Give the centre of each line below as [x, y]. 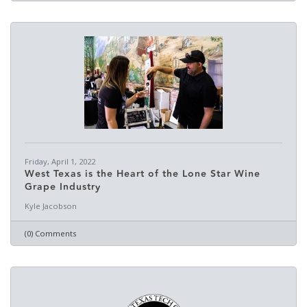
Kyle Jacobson [51, 206]
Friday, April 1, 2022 [60, 161]
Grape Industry [63, 187]
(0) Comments [50, 233]
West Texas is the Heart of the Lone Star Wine [143, 174]
